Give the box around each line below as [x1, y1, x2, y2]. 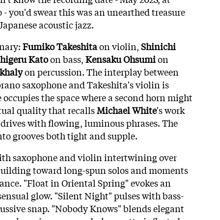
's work [157, 103, 185, 116]
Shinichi [141, 39, 176, 53]
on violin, [97, 39, 141, 53]
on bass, [48, 52, 85, 65]
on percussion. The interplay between [23, 65, 179, 78]
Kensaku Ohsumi [85, 52, 156, 65]
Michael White [97, 103, 157, 116]
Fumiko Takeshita [23, 39, 97, 53]
